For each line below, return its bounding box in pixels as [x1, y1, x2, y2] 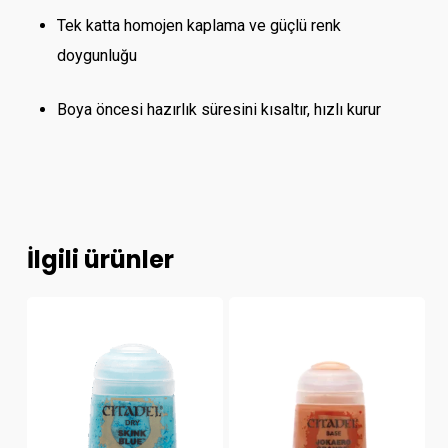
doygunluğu [56, 46, 137, 66]
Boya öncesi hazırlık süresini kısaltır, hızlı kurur [56, 100, 381, 120]
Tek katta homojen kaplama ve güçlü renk [56, 16, 341, 36]
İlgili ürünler [26, 243, 174, 277]
